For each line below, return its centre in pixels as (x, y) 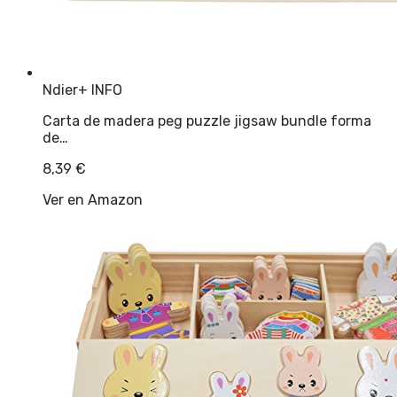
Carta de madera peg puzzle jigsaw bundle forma (207, 121)
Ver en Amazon (93, 199)
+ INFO (100, 90)
